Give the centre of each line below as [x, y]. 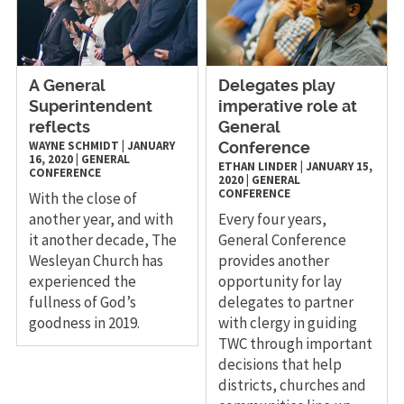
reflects [59, 129]
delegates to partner [286, 303]
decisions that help [280, 365]
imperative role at [288, 108]
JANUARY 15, [340, 167]
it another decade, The [102, 240]
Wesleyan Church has [96, 261]
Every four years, [273, 220]
